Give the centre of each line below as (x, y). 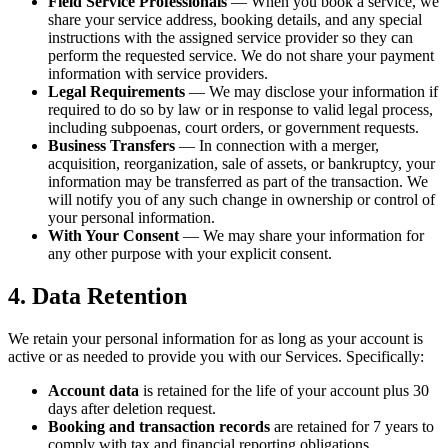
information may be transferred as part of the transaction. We (238, 181)
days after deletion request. (132, 408)
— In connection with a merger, (277, 145)
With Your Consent (113, 235)
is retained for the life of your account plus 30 (284, 390)
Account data (93, 390)
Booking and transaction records (159, 426)
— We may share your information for (301, 235)
